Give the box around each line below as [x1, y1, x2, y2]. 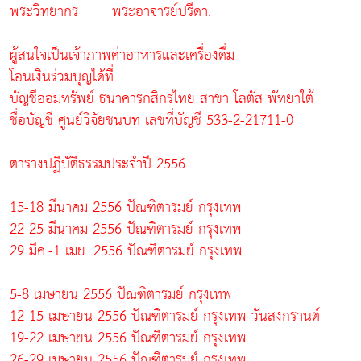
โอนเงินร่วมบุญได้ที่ [10, 63, 114, 90]
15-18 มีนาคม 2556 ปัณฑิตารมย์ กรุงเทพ [10, 193, 242, 221]
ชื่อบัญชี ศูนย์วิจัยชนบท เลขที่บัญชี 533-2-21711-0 [10, 106, 293, 134]
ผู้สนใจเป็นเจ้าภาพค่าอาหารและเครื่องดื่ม [10, 41, 234, 68]
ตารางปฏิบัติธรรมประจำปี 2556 [10, 150, 185, 177]
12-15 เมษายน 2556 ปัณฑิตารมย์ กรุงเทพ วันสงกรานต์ [10, 302, 320, 330]
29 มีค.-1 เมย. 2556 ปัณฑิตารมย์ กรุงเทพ [10, 237, 243, 264]
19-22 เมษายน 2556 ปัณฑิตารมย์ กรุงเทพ [10, 324, 247, 351]
